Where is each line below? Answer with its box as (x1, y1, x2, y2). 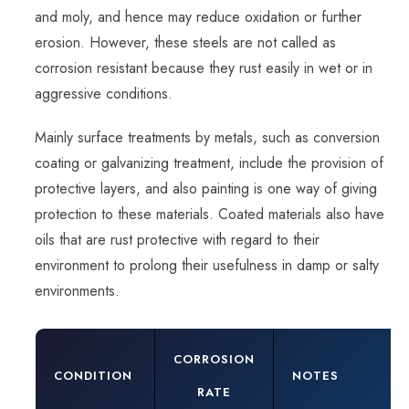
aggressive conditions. (35, 83, 173, 105)
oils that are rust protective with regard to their (35, 229, 320, 251)
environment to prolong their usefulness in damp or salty (35, 255, 379, 277)
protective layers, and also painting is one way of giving (35, 178, 377, 200)
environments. (35, 280, 120, 302)
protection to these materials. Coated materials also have (35, 204, 384, 225)
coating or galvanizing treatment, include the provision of (35, 152, 383, 174)
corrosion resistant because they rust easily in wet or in (35, 58, 372, 79)
